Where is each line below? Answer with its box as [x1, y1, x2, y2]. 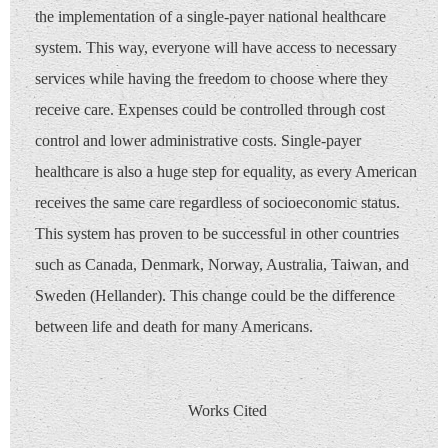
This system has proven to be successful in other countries [35, 225, 399, 243]
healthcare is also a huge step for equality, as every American [35, 163, 417, 181]
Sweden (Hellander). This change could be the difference [35, 287, 395, 305]
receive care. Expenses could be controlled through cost [35, 101, 385, 119]
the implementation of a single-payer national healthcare [35, 8, 386, 26]
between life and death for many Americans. [35, 318, 317, 336]
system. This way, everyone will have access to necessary [35, 39, 397, 57]
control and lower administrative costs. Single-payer [35, 132, 361, 150]
